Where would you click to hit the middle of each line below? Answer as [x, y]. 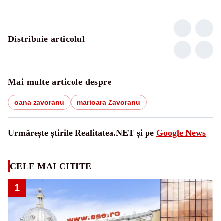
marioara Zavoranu [109, 102]
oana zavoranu [39, 102]
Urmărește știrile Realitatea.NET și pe [82, 132]
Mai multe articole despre [60, 82]
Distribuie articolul [46, 39]
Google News [181, 132]
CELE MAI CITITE [51, 166]
